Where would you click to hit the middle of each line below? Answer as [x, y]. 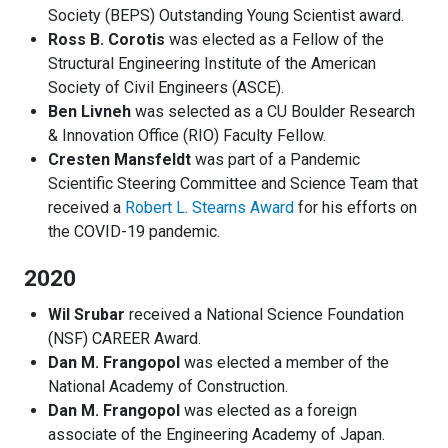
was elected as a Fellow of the [274, 40]
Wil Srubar [86, 315]
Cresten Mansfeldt [119, 160]
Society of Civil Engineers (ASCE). [166, 88]
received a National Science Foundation [264, 315]
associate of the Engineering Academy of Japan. [216, 435]
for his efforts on [355, 208]
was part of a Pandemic [275, 160]
